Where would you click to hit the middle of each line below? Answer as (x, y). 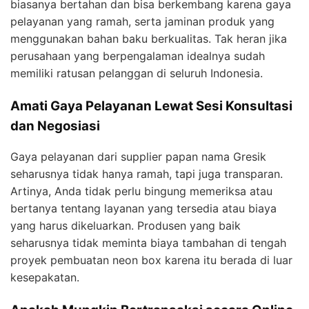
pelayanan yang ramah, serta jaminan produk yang (142, 21)
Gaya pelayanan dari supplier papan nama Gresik (138, 157)
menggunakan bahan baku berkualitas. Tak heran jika (149, 38)
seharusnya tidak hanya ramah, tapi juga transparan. (147, 174)
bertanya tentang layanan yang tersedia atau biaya (143, 209)
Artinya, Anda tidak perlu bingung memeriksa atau (141, 191)
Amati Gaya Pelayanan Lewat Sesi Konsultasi (151, 106)
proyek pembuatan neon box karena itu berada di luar (151, 260)
